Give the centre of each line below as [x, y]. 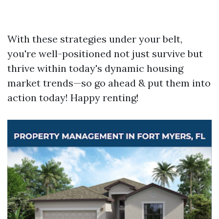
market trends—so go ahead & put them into [109, 83]
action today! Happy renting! [73, 98]
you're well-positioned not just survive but [105, 54]
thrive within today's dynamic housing [95, 68]
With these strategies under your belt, [95, 39]
